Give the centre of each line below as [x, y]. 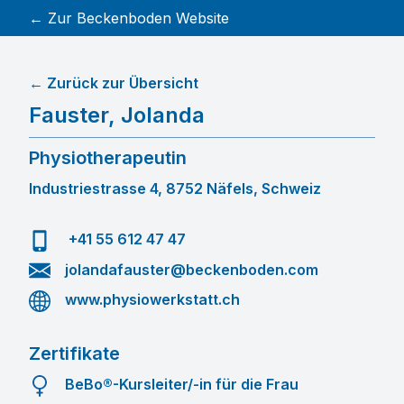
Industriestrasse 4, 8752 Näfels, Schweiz [175, 188]
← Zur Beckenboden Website [129, 18]
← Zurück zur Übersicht [114, 83]
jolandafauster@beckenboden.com [192, 269]
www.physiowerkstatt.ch [152, 300]
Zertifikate [74, 353]
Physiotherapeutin [108, 158]
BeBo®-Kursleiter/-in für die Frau [182, 384]
